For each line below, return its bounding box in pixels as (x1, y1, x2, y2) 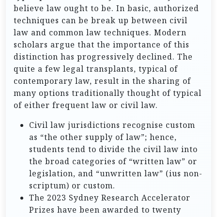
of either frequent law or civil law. (14, 100, 158, 110)
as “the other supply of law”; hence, (29, 132, 177, 142)
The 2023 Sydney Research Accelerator (29, 192, 190, 203)
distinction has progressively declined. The (14, 51, 193, 62)
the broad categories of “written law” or (29, 156, 197, 167)
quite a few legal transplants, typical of (14, 63, 178, 74)
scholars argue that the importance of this (14, 39, 189, 50)
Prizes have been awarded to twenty (29, 204, 181, 215)
